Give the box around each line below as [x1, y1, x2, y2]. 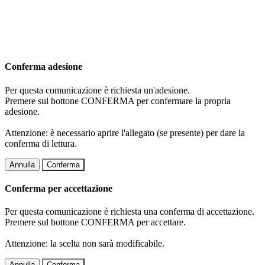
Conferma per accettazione [5, 183, 112, 193]
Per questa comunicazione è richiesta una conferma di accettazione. [5, 206, 254, 217]
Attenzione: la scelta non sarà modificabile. [5, 238, 164, 249]
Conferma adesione [5, 62, 82, 72]
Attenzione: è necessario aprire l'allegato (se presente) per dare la [5, 127, 245, 138]
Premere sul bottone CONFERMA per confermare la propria [5, 95, 231, 106]
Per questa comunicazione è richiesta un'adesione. [5, 85, 190, 95]
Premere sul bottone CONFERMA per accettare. [5, 217, 186, 228]
